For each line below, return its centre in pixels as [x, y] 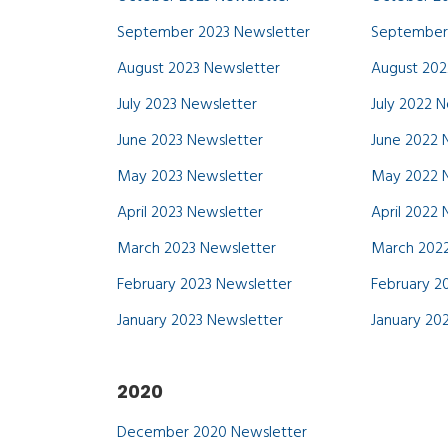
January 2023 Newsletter [200, 321]
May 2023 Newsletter [190, 177]
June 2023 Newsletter [190, 141]
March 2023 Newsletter [196, 249]
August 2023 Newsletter [198, 69]
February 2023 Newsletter [204, 285]
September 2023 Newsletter [213, 33]
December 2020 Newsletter [212, 433]
